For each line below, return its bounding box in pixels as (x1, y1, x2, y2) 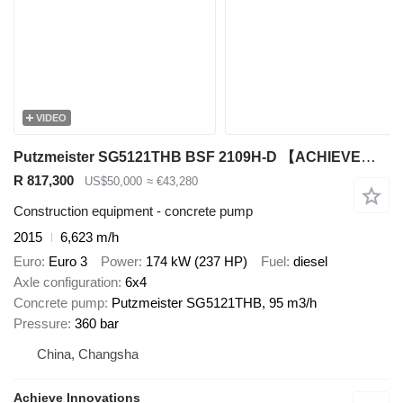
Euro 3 (49, 253, 87, 269)
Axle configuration (13, 273, 118, 290)
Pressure (13, 315, 67, 331)
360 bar (75, 315, 119, 331)
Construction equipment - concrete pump (13, 203, 253, 219)
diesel (293, 253, 327, 269)
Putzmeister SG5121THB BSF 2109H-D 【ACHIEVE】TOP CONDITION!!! (361, 148, 376, 166)
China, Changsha (37, 345, 139, 362)
